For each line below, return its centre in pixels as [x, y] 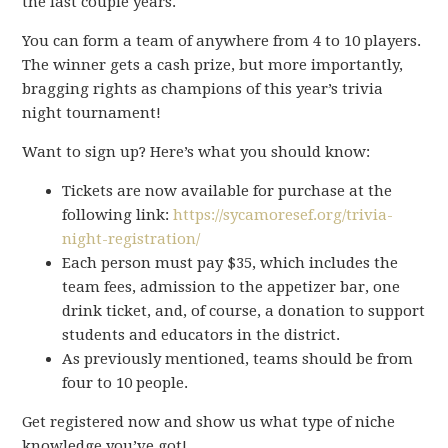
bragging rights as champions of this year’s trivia [203, 89]
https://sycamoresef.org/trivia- [283, 215]
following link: [118, 215]
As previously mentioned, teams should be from [238, 359]
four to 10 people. [125, 383]
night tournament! [92, 113]
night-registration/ [131, 239]
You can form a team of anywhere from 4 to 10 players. [222, 41]
